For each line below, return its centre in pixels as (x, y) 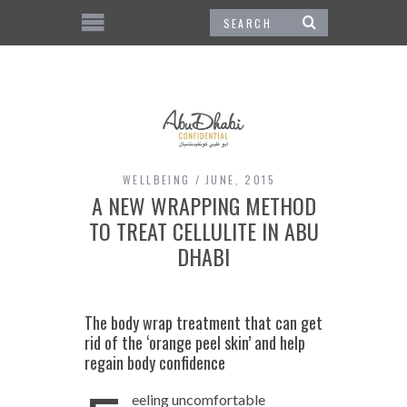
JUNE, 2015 (240, 179)
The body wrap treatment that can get (203, 322)
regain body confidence (154, 362)
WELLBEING (156, 179)
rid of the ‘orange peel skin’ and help (194, 342)
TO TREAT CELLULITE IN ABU (203, 230)
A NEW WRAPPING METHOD (203, 205)
